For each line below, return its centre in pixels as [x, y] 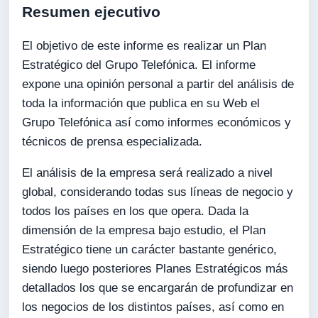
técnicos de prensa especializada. [113, 141]
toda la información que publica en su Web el [141, 103]
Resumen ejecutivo [92, 11]
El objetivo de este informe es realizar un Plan [144, 45]
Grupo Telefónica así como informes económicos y [157, 122]
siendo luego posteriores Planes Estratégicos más [155, 268]
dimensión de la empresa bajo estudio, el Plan [144, 230]
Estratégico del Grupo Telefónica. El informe [139, 65]
